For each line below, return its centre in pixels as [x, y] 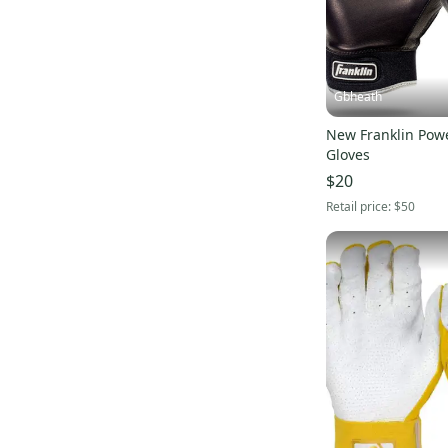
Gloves [348, 155]
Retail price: [360, 207]
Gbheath [358, 97]
